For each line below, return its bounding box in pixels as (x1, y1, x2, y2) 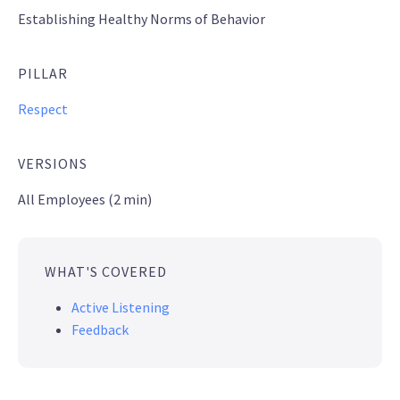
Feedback (71, 321, 129, 339)
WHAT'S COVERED (45, 262, 167, 281)
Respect (18, 100, 68, 119)
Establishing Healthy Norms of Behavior (18, 10, 265, 29)
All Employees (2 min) (18, 190, 152, 209)
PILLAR (18, 64, 68, 83)
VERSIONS (18, 154, 87, 173)
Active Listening (71, 298, 170, 317)
